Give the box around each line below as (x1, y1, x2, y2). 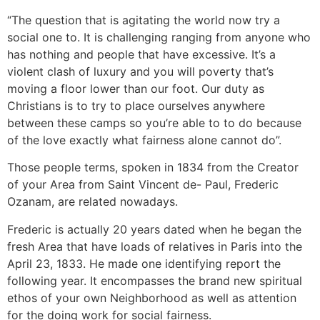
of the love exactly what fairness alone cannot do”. (7, 132, 281, 147)
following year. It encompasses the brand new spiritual (7, 273, 302, 288)
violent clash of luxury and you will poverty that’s (7, 64, 274, 79)
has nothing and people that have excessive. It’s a (7, 46, 276, 61)
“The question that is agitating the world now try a (7, 12, 280, 27)
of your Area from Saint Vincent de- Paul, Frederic (7, 177, 279, 192)
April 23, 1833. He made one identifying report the (7, 256, 281, 271)
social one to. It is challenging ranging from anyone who (7, 29, 311, 44)
